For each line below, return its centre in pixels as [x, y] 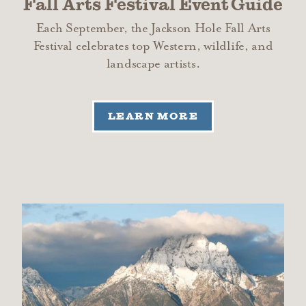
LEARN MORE [153, 116]
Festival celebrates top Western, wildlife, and [153, 46]
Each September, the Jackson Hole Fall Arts [153, 28]
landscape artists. [153, 64]
